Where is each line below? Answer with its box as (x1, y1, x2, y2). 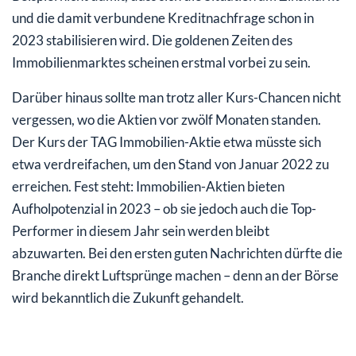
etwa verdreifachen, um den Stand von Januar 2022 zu (12, 156, 329, 173)
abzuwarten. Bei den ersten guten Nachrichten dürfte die (12, 245, 342, 262)
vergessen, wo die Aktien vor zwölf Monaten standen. (12, 111, 321, 129)
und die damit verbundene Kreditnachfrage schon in (12, 10, 314, 27)
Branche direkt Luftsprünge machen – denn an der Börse (12, 267, 339, 284)
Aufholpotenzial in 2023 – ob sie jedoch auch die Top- (12, 200, 316, 218)
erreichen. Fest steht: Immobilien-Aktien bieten (12, 178, 284, 195)
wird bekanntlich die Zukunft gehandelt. (12, 289, 244, 307)
